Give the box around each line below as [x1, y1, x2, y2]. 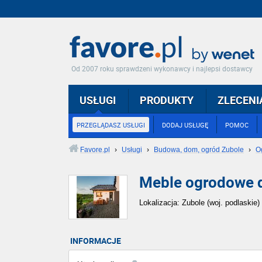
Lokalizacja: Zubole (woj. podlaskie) [139, 198, 260, 207]
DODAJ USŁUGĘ [162, 120, 208, 129]
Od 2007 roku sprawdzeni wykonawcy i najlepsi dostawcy [71, 64, 253, 73]
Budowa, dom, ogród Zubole [154, 146, 244, 154]
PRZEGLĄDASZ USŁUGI [77, 120, 145, 129]
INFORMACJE [70, 235, 121, 246]
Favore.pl [80, 146, 110, 154]
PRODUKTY [140, 93, 194, 107]
